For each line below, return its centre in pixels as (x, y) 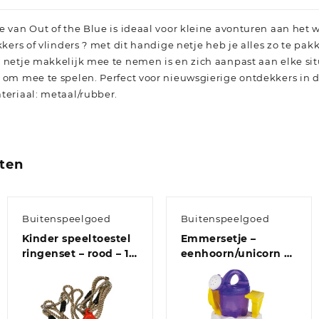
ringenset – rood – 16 (79, 254)
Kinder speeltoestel (76, 239)
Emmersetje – (218, 239)
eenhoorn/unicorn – (235, 254)
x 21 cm (42, 269)
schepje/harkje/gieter (240, 284)
